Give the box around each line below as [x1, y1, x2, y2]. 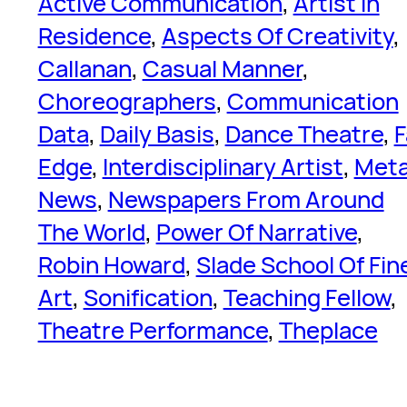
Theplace [278, 313, 378, 346]
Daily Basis [99, 117, 214, 150]
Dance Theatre [224, 117, 383, 150]
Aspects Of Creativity [161, 19, 393, 52]
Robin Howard [37, 248, 185, 281]
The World [37, 215, 145, 248]
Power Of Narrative [155, 215, 357, 248]
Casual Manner [142, 52, 303, 84]
